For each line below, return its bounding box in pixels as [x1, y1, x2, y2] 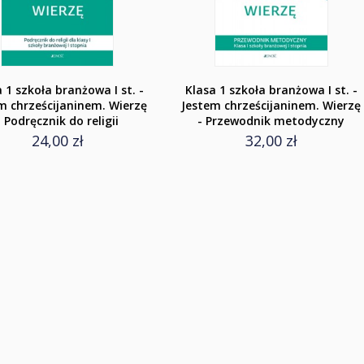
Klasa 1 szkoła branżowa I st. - [184, 82, 357, 97]
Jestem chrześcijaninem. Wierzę [181, 97, 362, 113]
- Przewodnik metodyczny [197, 113, 345, 128]
